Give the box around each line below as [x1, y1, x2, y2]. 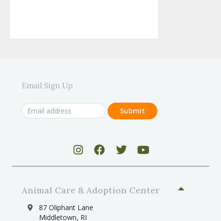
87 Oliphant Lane [39, 202, 93, 212]
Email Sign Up [22, 80, 73, 90]
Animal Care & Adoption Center [22, 184, 160, 196]
